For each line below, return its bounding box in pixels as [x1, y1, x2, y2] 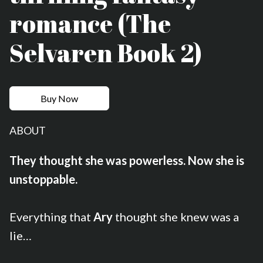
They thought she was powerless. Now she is [9, 153, 244, 167]
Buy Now [41, 92, 78, 104]
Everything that [9, 209, 93, 224]
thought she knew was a [115, 209, 239, 224]
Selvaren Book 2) [9, 36, 202, 69]
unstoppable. [9, 171, 77, 186]
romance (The [9, 6, 171, 40]
